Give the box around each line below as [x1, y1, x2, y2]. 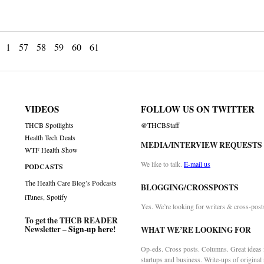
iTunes [25, 192, 44, 202]
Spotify [47, 192, 68, 202]
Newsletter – [25, 223, 69, 236]
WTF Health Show [25, 146, 78, 155]
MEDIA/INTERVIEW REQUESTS [140, 139, 262, 151]
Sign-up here [68, 223, 114, 236]
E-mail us [183, 159, 210, 169]
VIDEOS [25, 103, 60, 116]
